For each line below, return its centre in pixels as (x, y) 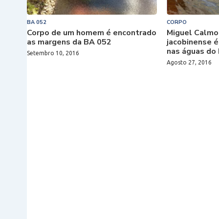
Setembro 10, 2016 (53, 53)
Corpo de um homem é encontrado (91, 33)
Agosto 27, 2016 (189, 62)
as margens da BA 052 (69, 42)
